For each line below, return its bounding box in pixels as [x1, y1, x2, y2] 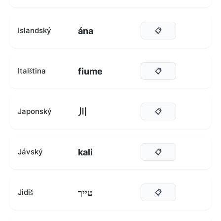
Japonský [18, 107, 52, 116]
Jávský [18, 147, 43, 156]
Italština [18, 66, 46, 75]
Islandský [18, 26, 51, 35]
